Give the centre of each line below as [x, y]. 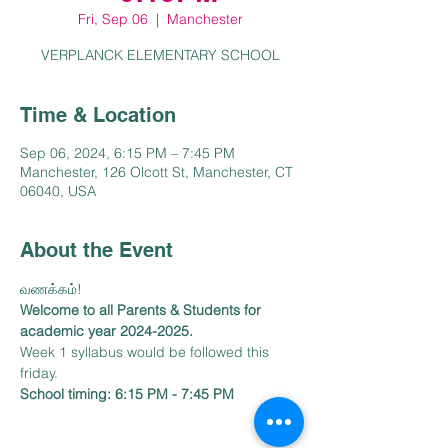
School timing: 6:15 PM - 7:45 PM [127, 394]
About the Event [96, 250]
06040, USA [58, 191]
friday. [41, 373]
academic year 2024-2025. [106, 331]
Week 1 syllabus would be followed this [146, 352]
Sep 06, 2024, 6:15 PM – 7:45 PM [127, 153]
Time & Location [98, 115]
